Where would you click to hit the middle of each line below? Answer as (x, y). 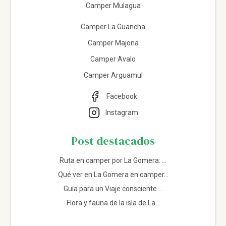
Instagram (122, 112)
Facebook (122, 96)
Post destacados (113, 141)
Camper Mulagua (113, 5)
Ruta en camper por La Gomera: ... (113, 160)
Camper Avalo (113, 59)
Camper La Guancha (113, 26)
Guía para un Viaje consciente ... (113, 188)
